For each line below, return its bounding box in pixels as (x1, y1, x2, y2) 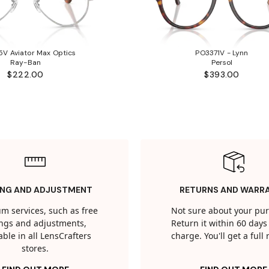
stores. (22, 243, 49, 256)
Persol (211, 58, 233, 68)
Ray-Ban (10, 58, 41, 68)
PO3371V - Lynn (195, 48, 249, 58)
